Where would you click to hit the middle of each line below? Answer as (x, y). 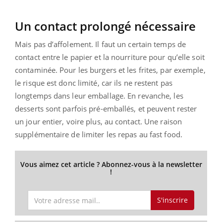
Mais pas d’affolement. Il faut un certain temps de (101, 44)
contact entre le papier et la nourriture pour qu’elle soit (110, 57)
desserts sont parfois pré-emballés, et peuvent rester (106, 108)
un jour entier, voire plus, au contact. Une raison (99, 121)
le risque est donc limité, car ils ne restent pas (94, 83)
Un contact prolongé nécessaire (105, 26)
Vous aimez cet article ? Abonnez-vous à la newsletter (111, 164)
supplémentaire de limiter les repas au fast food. (99, 134)
